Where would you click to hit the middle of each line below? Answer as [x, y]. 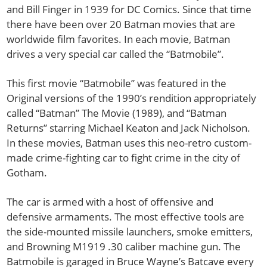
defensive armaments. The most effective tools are [126, 216]
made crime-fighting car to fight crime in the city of [124, 157]
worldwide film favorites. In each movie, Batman [119, 39]
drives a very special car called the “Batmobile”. [116, 54]
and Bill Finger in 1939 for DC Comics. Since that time [129, 10]
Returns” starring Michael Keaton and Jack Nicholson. [129, 128]
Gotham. [27, 172]
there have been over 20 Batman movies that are [121, 24]
